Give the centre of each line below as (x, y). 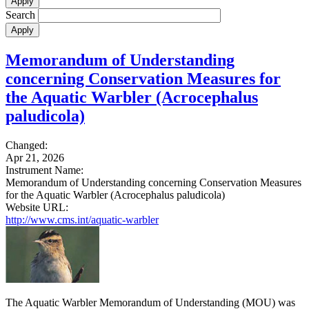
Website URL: (37, 207)
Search (20, 15)
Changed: (27, 145)
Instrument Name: (44, 170)
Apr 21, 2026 (35, 157)
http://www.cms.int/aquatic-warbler (82, 219)
